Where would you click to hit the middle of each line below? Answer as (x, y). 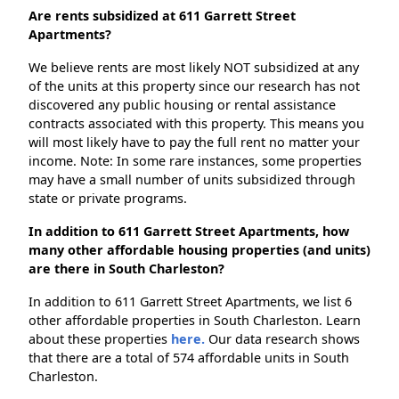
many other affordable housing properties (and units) (199, 250)
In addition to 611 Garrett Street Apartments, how (189, 232)
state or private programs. (108, 199)
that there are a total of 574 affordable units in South (189, 358)
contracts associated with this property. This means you (196, 124)
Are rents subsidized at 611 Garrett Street (162, 16)
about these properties (100, 339)
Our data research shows (282, 339)
